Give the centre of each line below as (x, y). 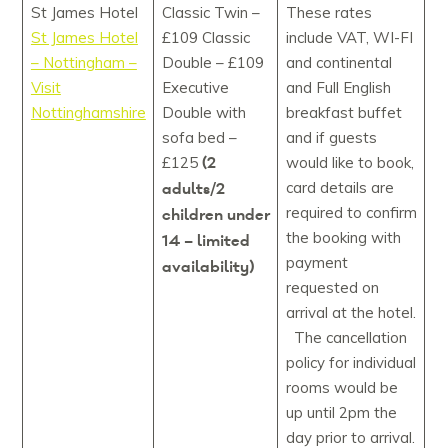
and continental (338, 63)
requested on (332, 288)
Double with (203, 113)
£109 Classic (205, 38)
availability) (207, 267)
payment (316, 263)
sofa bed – (199, 138)
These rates (328, 13)
